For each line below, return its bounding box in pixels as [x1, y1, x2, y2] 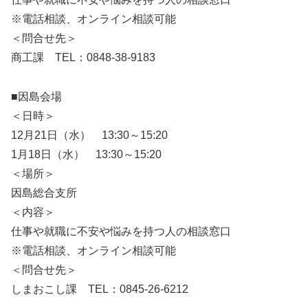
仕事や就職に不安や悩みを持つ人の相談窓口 [11, 225, 231, 237]
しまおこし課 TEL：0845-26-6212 [11, 283, 188, 295]
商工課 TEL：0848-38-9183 [11, 51, 155, 63]
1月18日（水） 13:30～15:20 [11, 148, 162, 160]
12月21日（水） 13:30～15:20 [11, 129, 168, 141]
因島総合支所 [11, 186, 77, 199]
